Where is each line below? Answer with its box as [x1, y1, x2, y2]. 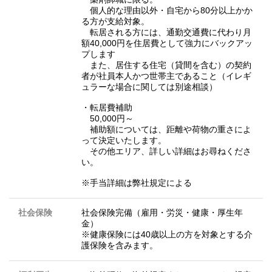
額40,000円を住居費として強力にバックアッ [81, 38, 253, 49]
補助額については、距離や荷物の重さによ [81, 124, 251, 135]
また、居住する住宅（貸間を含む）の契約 [81, 60, 251, 70]
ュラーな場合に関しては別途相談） [81, 82, 217, 92]
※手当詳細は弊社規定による [81, 178, 192, 188]
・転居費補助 [81, 103, 132, 113]
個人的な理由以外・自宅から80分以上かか [81, 5, 253, 16]
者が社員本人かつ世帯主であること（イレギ [81, 71, 251, 81]
